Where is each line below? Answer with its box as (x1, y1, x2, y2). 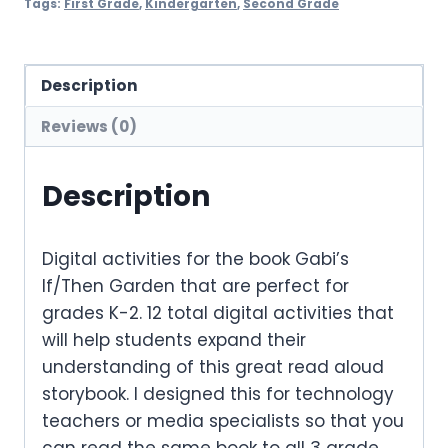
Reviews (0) (41, 115, 138, 137)
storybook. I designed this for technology (42, 381, 394, 406)
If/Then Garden (42, 273, 180, 298)
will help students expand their (42, 327, 306, 352)
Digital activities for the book (42, 246, 295, 271)
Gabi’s (295, 246, 349, 271)
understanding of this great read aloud (42, 354, 384, 379)
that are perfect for (180, 273, 349, 298)
